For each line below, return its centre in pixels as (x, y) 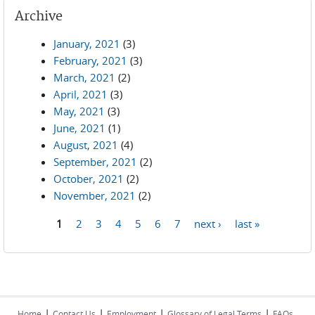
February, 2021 (90, 60)
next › (207, 223)
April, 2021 (81, 94)
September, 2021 (95, 162)
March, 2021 (84, 77)
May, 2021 (79, 111)
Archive (39, 17)
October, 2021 (89, 179)
